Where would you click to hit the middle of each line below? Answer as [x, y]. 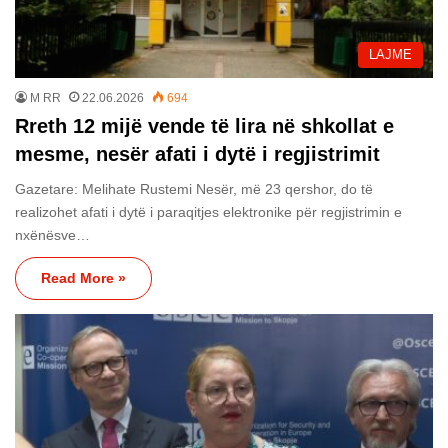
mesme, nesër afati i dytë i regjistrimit [197, 153]
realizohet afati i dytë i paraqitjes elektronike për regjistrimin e [208, 211]
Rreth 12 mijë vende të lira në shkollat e [204, 125]
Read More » [83, 277]
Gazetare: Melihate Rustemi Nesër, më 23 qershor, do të [194, 188]
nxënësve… [52, 234]
